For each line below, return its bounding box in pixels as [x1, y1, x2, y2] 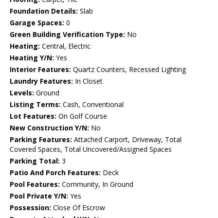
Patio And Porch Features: [10, 168, 101, 178]
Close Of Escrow [51, 203, 105, 213]
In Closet [73, 76, 103, 86]
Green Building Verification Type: [10, 30, 125, 39]
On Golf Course [56, 111, 107, 121]
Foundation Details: [10, 6, 78, 16]
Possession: [10, 203, 51, 213]
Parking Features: [10, 135, 72, 145]
